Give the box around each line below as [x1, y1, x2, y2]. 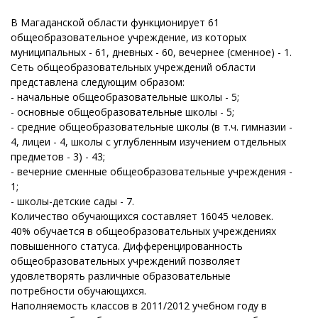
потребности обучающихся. [11, 284, 146, 297]
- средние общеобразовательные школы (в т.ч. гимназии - [11, 120, 292, 133]
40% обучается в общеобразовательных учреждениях [11, 224, 276, 238]
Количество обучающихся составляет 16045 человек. [11, 209, 273, 223]
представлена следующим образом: [11, 75, 185, 89]
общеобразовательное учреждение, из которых [11, 31, 246, 44]
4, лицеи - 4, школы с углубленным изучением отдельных [11, 135, 286, 148]
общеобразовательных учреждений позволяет [11, 254, 241, 268]
